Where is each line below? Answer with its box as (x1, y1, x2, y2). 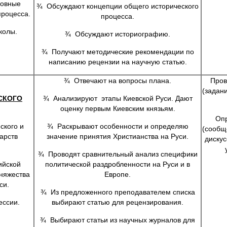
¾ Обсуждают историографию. (65, 30, 170, 38)
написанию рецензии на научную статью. (48, 58, 187, 66)
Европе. (104, 170, 131, 178)
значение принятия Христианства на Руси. (47, 132, 188, 140)
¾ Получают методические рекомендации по (41, 48, 194, 56)
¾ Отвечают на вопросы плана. (64, 77, 171, 85)
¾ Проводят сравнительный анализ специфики (37, 150, 198, 158)
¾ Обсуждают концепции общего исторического (36, 2, 199, 10)
